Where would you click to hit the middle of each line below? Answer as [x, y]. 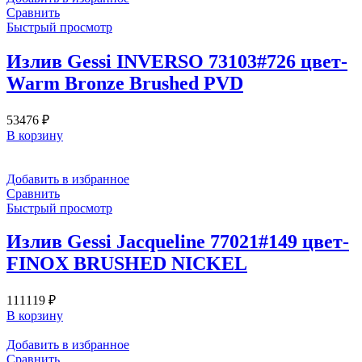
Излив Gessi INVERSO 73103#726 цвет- [177, 61]
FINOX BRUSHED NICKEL [127, 264]
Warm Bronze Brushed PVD [125, 83]
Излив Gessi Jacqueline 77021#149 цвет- [178, 242]
